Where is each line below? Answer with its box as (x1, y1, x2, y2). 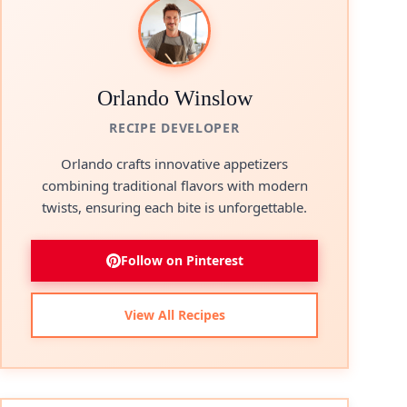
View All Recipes (124, 306, 225, 323)
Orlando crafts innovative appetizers (61, 154, 288, 173)
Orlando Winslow (96, 86, 253, 110)
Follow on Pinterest (120, 252, 243, 269)
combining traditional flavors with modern (41, 176, 308, 194)
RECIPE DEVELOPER (109, 119, 240, 136)
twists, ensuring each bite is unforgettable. (42, 198, 307, 216)
